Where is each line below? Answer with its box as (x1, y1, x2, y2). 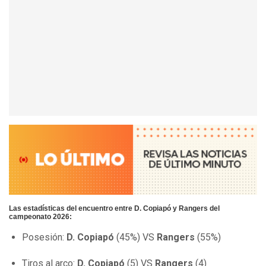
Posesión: (22, 232, 66, 243)
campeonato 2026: (9, 213, 72, 221)
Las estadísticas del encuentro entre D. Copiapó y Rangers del (9, 204, 220, 213)
